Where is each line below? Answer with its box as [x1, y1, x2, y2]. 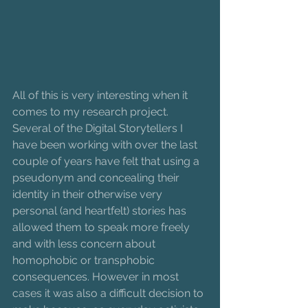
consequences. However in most [12, 269, 181, 283]
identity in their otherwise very [12, 187, 165, 201]
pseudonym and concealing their [12, 170, 182, 184]
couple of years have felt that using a [12, 154, 202, 168]
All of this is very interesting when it [12, 88, 190, 102]
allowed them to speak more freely [12, 220, 192, 234]
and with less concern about [12, 236, 158, 250]
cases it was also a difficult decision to [12, 286, 206, 300]
